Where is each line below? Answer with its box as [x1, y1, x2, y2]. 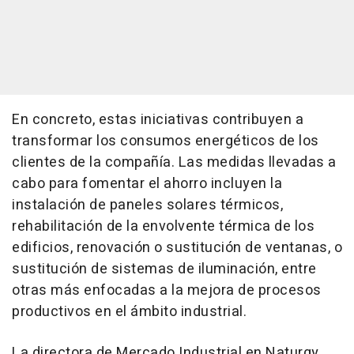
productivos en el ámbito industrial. [12, 300, 247, 322]
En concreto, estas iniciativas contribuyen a [12, 108, 303, 130]
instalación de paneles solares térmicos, [12, 194, 283, 216]
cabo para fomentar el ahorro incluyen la [12, 172, 282, 194]
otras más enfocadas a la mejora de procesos [12, 279, 322, 301]
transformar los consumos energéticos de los [12, 130, 319, 152]
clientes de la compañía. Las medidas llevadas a [12, 151, 337, 173]
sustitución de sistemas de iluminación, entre [12, 258, 317, 280]
